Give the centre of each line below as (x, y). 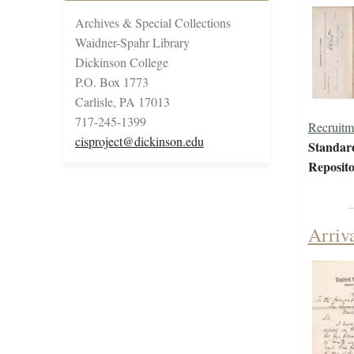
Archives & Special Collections (153, 23)
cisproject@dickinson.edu (139, 141)
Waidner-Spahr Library (132, 43)
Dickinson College (122, 62)
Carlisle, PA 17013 (122, 102)
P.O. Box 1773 (112, 82)
